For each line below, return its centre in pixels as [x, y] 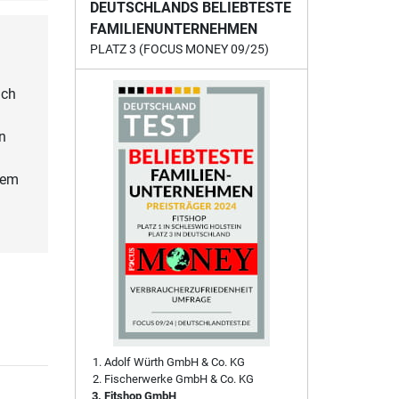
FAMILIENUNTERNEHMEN [173, 29]
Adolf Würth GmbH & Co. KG [174, 362]
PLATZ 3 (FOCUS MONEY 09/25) [179, 49]
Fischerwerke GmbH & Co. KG [179, 379]
